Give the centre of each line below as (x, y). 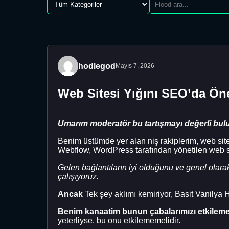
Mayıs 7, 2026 (135, 66)
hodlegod (97, 66)
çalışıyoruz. (78, 176)
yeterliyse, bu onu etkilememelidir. (119, 220)
